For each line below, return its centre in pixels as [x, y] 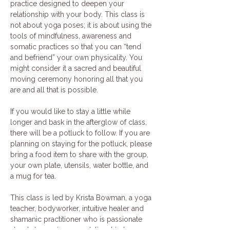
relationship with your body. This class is [79, 14]
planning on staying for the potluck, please [82, 143]
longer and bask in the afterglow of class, [80, 122]
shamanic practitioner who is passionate [77, 219]
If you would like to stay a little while [71, 111]
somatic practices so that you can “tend [77, 46]
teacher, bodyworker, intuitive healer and [78, 208]
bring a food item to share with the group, [80, 154]
